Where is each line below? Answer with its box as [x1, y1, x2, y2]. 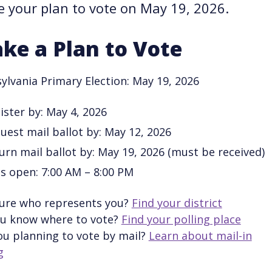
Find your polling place [121, 212, 241, 227]
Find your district [131, 195, 222, 211]
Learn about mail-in [148, 228, 252, 243]
